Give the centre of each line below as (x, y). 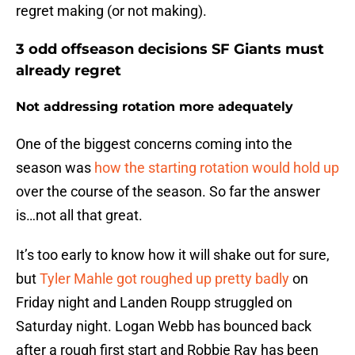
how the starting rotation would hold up (217, 168)
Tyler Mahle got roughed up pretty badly (164, 279)
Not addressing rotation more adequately (155, 107)
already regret (69, 71)
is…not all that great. (81, 216)
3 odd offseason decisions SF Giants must (170, 50)
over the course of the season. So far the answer (168, 192)
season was (55, 168)
